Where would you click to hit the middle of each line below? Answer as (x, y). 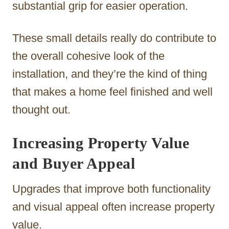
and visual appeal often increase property (113, 207)
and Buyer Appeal (74, 163)
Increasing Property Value (101, 143)
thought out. (41, 109)
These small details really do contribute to (114, 38)
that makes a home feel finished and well (112, 91)
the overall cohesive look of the (88, 56)
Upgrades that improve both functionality (111, 189)
